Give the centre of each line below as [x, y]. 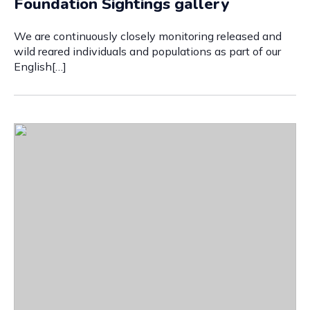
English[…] [40, 66]
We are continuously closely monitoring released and [148, 36]
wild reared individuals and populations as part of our [147, 51]
